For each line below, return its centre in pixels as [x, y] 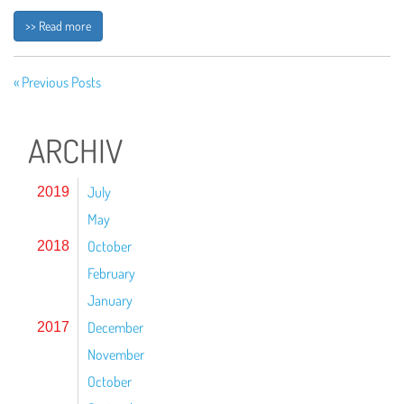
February [111, 273]
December [115, 327]
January [110, 300]
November [116, 354]
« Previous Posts [57, 82]
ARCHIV [75, 151]
